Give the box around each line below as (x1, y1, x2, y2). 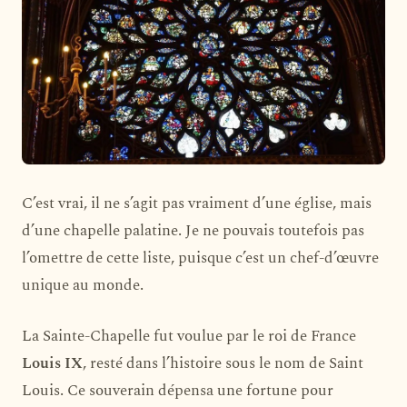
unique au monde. (22, 273, 144, 297)
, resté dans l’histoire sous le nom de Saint (83, 351, 363, 375)
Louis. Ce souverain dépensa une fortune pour (22, 378, 333, 402)
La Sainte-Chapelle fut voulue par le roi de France (22, 323, 356, 348)
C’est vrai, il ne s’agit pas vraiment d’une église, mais (22, 191, 372, 215)
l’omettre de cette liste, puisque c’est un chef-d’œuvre (22, 245, 379, 270)
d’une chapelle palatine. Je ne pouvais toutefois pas (22, 218, 364, 243)
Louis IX (22, 351, 83, 375)
